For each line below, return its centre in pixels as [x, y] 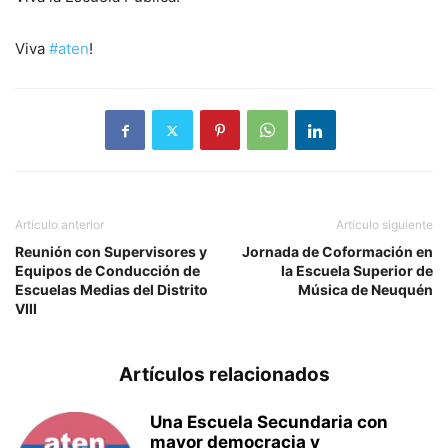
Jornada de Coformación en [337, 252]
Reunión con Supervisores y [111, 252]
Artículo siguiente [384, 225]
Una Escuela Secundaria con [269, 422]
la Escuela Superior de [357, 271]
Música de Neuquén [365, 290]
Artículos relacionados [224, 375]
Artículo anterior [59, 225]
